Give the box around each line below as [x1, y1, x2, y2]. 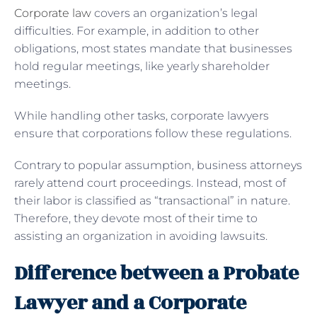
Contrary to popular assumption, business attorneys [14, 158, 302, 172]
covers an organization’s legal [91, 6, 258, 20]
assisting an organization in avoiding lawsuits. [14, 229, 270, 243]
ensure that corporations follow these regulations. [14, 126, 292, 140]
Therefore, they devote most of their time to [14, 211, 258, 225]
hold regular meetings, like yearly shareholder [14, 59, 270, 73]
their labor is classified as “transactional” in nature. [14, 193, 290, 207]
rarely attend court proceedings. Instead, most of [14, 175, 286, 190]
